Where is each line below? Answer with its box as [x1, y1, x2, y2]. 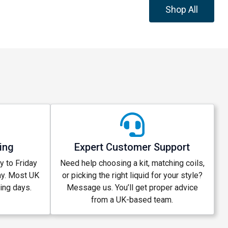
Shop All [165, 4, 198, 15]
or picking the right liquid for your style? [62, 170, 203, 180]
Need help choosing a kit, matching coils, [60, 158, 205, 168]
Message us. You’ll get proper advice [66, 182, 198, 192]
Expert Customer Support [74, 140, 190, 153]
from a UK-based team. [91, 194, 174, 205]
